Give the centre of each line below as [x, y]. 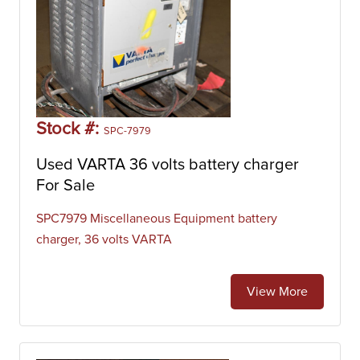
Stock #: [70, 129]
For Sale [65, 186]
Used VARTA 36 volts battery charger [168, 165]
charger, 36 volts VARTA [104, 239]
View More [277, 292]
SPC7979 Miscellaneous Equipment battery [157, 219]
